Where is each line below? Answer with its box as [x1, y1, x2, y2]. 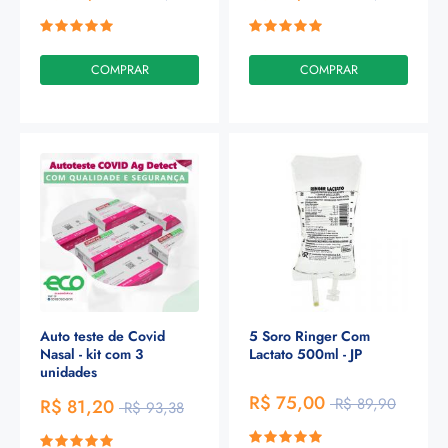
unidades [40, 361, 97, 382]
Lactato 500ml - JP [249, 343, 362, 364]
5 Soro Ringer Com [249, 325, 370, 346]
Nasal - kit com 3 [40, 343, 143, 364]
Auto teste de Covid [40, 325, 165, 346]
